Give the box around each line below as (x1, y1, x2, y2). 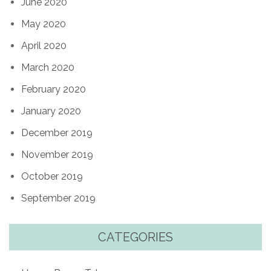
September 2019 (21, 192, 96, 204)
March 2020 (21, 62, 74, 74)
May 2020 (21, 18, 66, 30)
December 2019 (21, 127, 93, 139)
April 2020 (21, 40, 67, 52)
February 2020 (21, 83, 86, 96)
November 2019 (21, 149, 93, 161)
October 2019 (21, 171, 83, 183)
